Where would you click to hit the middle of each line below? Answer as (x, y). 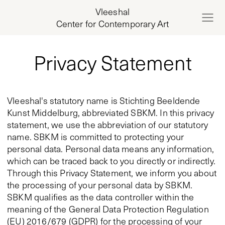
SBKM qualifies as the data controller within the (101, 197)
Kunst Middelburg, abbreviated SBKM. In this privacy (111, 113)
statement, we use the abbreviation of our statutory (108, 125)
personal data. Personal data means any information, (111, 149)
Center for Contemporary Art (113, 24)
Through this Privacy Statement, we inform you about (112, 173)
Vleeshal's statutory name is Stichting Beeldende (104, 100)
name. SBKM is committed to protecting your (96, 137)
